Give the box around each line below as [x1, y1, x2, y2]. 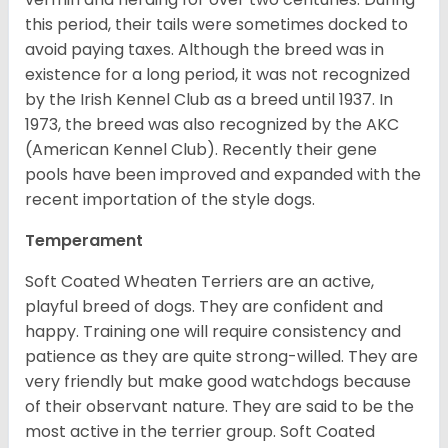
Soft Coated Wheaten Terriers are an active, [25, 270, 374, 294]
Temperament [25, 229, 143, 253]
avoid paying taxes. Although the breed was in [25, 38, 384, 62]
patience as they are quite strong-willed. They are [25, 345, 418, 369]
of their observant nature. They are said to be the [25, 395, 414, 419]
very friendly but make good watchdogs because [25, 370, 411, 394]
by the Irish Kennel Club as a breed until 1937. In [25, 88, 393, 112]
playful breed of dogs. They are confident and [25, 295, 383, 319]
